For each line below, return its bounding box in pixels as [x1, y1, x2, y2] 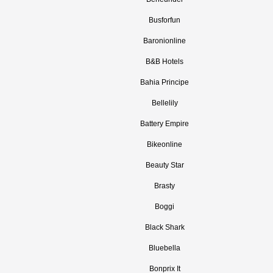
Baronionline [143, 37, 186, 45]
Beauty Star [145, 161, 184, 169]
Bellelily [151, 99, 178, 107]
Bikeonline [147, 140, 182, 149]
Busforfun [149, 16, 180, 24]
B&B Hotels [146, 57, 183, 66]
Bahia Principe [140, 78, 189, 87]
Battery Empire [140, 119, 189, 128]
